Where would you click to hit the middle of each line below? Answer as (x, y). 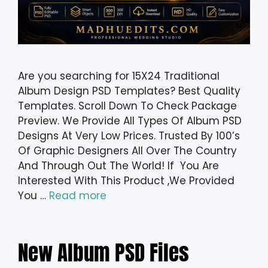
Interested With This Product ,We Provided (126, 181)
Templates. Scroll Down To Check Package (127, 106)
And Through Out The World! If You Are (118, 166)
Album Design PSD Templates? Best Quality (129, 91)
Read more (78, 196)
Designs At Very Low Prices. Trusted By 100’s (129, 136)
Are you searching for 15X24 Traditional (119, 76)
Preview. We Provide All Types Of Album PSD (130, 121)
